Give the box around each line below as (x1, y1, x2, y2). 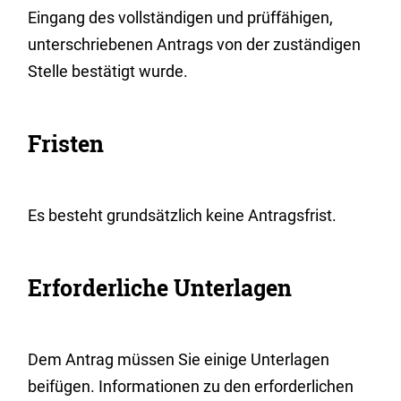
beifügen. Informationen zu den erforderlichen (28, 377, 354, 396)
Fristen (28, 129, 105, 158)
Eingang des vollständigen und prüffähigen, (28, 8, 334, 27)
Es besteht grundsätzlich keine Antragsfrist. (28, 206, 337, 225)
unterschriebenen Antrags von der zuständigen (28, 35, 362, 54)
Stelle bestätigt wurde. (28, 62, 189, 81)
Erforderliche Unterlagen (28, 273, 293, 303)
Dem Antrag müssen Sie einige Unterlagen (28, 350, 330, 369)
